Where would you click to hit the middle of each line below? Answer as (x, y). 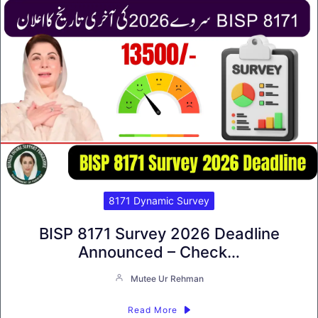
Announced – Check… (159, 252)
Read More (152, 309)
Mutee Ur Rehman (167, 278)
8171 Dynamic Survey (159, 200)
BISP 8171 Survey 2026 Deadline (159, 233)
